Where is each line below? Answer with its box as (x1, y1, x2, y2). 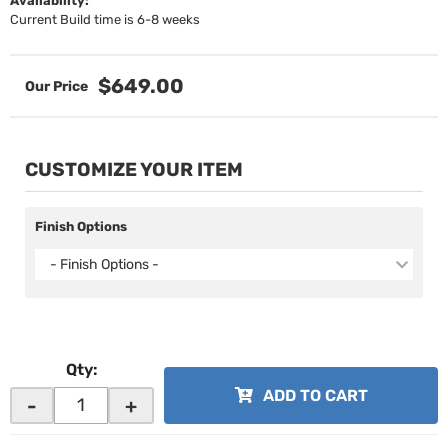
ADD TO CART (262, 386, 368, 405)
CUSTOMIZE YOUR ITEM (25, 158, 243, 181)
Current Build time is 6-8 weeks (10, 12, 200, 27)
